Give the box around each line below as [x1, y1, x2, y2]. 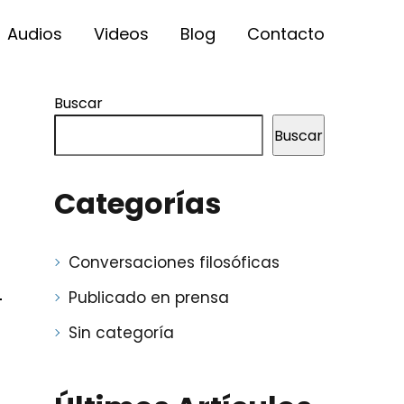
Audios [7, 23, 62, 45]
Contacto [247, 23, 325, 45]
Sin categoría [68, 322, 174, 344]
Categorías [53, 183, 221, 224]
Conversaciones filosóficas [68, 252, 280, 273]
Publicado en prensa [68, 287, 229, 308]
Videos [94, 23, 149, 45]
